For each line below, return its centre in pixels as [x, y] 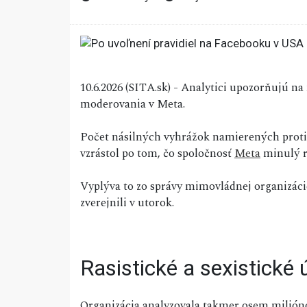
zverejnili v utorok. [127, 203]
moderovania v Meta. [133, 105]
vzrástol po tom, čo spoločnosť [157, 154]
